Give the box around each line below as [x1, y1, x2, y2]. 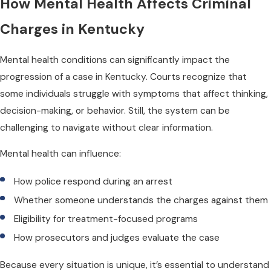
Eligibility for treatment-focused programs [14, 212, 198, 225]
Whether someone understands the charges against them [14, 194, 269, 206]
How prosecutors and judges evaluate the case [14, 231, 220, 244]
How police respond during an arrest [14, 175, 173, 188]
